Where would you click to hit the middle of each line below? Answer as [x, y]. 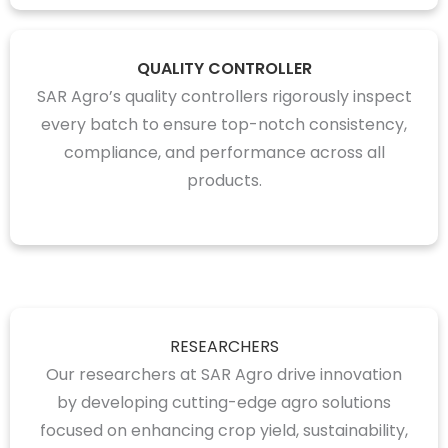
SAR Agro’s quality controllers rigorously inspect [224, 96]
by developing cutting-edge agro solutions [224, 402]
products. [224, 180]
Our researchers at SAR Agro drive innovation [224, 374]
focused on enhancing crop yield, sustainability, [224, 430]
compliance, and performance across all [224, 152]
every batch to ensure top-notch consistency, [224, 124]
